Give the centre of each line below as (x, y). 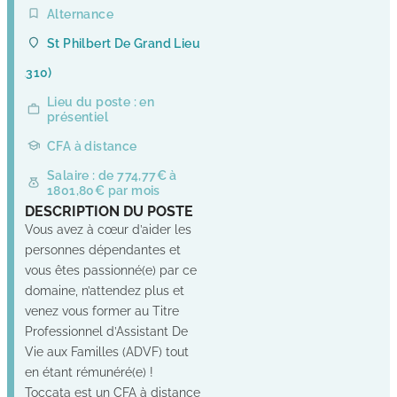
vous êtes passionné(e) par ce (111, 269)
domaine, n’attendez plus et (105, 290)
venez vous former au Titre (102, 310)
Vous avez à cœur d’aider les (108, 229)
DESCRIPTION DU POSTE (109, 211)
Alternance (80, 13)
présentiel (78, 116)
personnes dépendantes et (103, 249)
